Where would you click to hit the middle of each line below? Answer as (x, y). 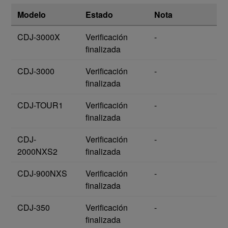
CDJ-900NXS (42, 174)
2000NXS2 (37, 152)
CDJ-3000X (39, 37)
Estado (99, 15)
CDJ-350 (34, 208)
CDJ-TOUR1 (40, 105)
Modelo (32, 15)
